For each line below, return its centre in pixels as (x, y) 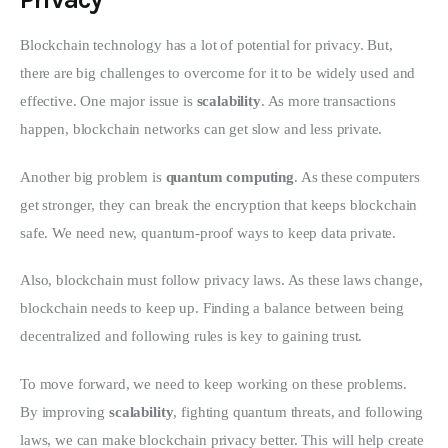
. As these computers (359, 176)
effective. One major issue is (108, 101)
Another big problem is (93, 176)
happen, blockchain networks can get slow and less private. (201, 129)
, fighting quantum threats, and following (300, 411)
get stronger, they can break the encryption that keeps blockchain (221, 204)
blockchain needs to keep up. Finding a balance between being (214, 308)
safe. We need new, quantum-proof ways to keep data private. (208, 232)
